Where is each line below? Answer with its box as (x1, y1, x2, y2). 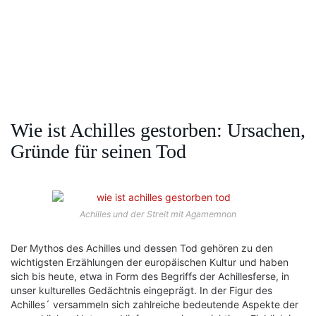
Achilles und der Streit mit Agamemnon (80, 209, 236, 219)
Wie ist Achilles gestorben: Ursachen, (11, 119, 305, 141)
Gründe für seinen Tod (11, 140, 186, 162)
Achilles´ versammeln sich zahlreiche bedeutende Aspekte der (11, 298, 298, 310)
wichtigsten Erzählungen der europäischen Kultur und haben (11, 256, 288, 268)
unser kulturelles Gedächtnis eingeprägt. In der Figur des (11, 284, 272, 296)
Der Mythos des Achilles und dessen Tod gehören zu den (11, 242, 273, 254)
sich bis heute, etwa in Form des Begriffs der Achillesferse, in (11, 270, 289, 282)
